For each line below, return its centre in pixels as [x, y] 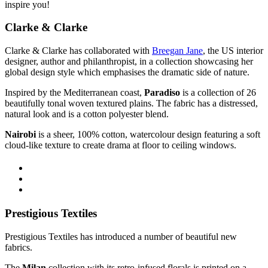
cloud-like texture [39, 145]
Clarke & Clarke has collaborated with [78, 51]
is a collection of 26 [218, 93]
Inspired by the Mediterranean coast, [74, 93]
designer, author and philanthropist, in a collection [98, 62]
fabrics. [19, 247]
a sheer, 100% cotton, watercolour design [124, 135]
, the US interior [233, 51]
